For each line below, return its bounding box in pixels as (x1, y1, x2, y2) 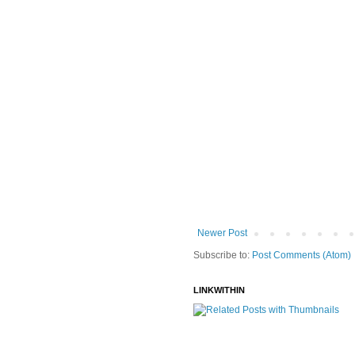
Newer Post (197, 227, 247, 239)
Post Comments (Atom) (252, 250, 351, 261)
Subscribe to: (193, 250, 252, 261)
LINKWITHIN (193, 285, 245, 296)
